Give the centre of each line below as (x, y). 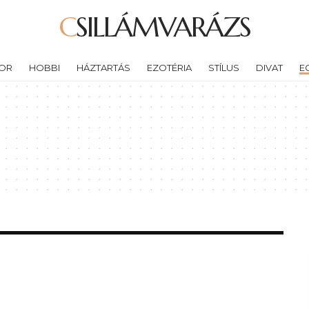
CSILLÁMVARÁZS (163, 27)
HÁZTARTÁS (103, 67)
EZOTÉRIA (169, 67)
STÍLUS (223, 67)
